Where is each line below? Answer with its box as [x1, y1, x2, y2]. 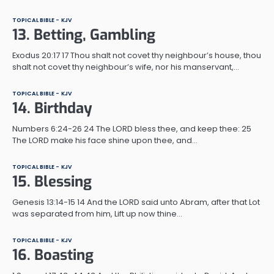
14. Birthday [12, 98, 92, 118]
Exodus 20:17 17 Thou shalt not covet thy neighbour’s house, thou [12, 49, 261, 61]
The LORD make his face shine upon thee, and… [12, 134, 198, 146]
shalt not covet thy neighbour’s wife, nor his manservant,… [12, 61, 239, 73]
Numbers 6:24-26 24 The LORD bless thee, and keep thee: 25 [12, 122, 251, 135]
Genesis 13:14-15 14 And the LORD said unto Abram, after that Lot [12, 196, 260, 208]
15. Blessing [12, 171, 92, 191]
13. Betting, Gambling [12, 24, 155, 45]
